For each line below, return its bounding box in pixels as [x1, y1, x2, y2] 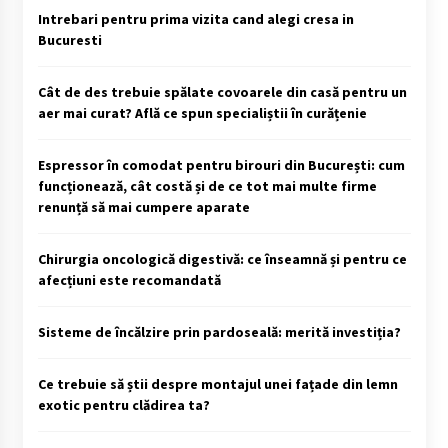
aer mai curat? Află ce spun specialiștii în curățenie [37, 104, 367, 123]
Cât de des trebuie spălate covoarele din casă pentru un [37, 83, 407, 102]
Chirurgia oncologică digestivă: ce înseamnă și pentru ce [37, 250, 407, 269]
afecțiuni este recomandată [37, 271, 221, 290]
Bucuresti [37, 31, 102, 50]
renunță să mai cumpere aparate [37, 198, 250, 217]
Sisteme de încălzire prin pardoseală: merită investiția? [37, 323, 401, 342]
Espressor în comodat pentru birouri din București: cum [37, 156, 405, 175]
